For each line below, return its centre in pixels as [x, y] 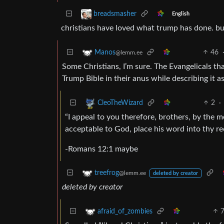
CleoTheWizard [120, 103]
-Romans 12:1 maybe [101, 149]
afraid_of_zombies [125, 211]
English [180, 14]
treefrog [107, 173]
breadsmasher [115, 14]
